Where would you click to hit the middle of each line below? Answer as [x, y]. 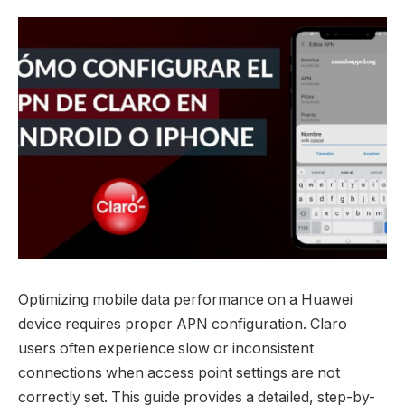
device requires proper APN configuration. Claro [183, 324]
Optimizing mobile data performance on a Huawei [185, 299]
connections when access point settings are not [179, 372]
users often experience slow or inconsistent [166, 348]
